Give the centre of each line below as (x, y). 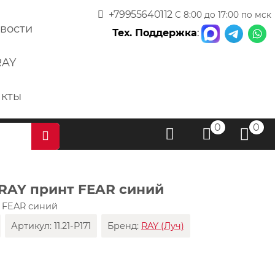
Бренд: (125, 226)
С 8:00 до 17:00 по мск (223, 15)
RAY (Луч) (163, 226)
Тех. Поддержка (155, 33)
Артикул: (33, 226)
